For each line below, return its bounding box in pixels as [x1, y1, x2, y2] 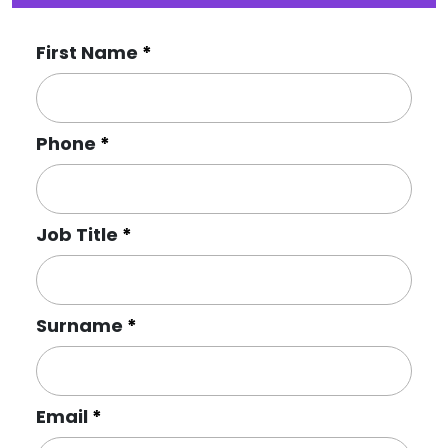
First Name [36, 40, 142, 65]
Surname [36, 313, 127, 338]
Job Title [36, 222, 122, 247]
